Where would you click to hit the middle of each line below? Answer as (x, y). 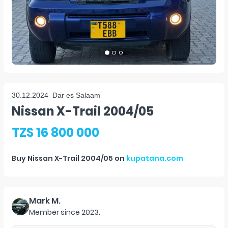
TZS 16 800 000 (55, 133)
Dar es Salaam (76, 95)
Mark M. (45, 201)
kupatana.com (155, 158)
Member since (54, 212)
